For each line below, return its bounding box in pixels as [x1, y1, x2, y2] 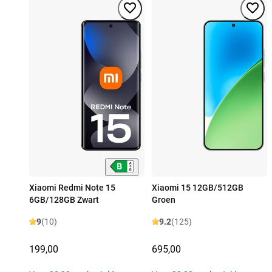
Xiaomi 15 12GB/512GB [152, 183, 243, 193]
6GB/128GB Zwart [29, 195, 99, 205]
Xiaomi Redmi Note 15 [29, 183, 115, 193]
